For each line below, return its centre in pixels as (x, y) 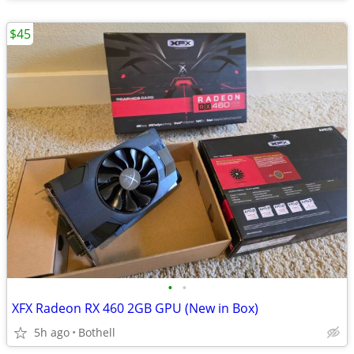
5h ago (52, 332)
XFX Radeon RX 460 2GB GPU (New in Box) (135, 308)
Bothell (97, 332)
